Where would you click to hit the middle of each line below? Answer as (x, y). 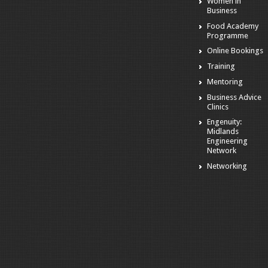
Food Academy (232, 26)
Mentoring (225, 81)
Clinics (217, 106)
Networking (227, 166)
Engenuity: (224, 122)
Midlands (223, 132)
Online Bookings (235, 51)
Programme (227, 35)
